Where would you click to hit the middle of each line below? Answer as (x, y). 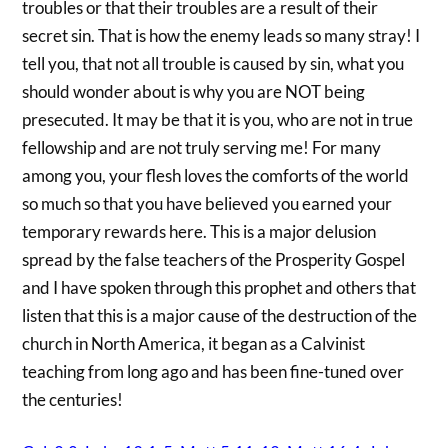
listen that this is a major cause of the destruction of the (220, 315)
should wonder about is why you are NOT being (194, 91)
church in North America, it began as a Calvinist (194, 343)
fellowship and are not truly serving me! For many (202, 147)
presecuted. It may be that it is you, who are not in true (218, 119)
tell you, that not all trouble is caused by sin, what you (213, 63)
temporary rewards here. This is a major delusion (199, 231)
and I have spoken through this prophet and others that (219, 287)
